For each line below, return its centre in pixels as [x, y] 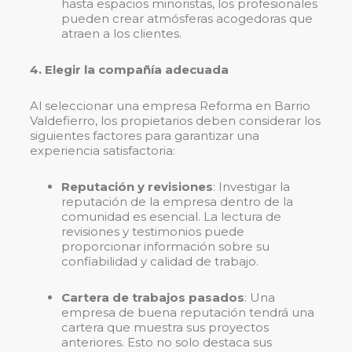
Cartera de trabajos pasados [153, 298]
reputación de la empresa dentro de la [177, 202]
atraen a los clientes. [121, 34]
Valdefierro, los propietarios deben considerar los [175, 121]
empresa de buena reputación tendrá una [188, 313]
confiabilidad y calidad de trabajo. [160, 262]
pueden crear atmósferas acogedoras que [187, 19]
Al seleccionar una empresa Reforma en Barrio [170, 106]
